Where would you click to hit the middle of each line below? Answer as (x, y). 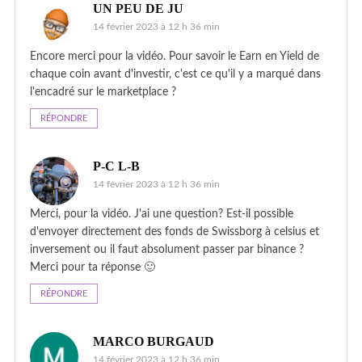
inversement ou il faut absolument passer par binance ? (167, 249)
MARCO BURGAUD (154, 341)
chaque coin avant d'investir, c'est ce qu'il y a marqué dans (175, 74)
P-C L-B (116, 166)
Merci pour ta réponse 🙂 (93, 267)
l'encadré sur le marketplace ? (103, 92)
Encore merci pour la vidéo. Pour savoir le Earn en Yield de (175, 56)
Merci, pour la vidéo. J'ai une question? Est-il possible (162, 214)
